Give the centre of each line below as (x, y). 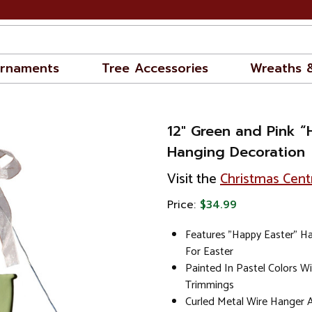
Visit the (194, 179)
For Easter (209, 251)
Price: (184, 205)
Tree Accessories (155, 68)
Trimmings (210, 285)
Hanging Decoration (236, 152)
